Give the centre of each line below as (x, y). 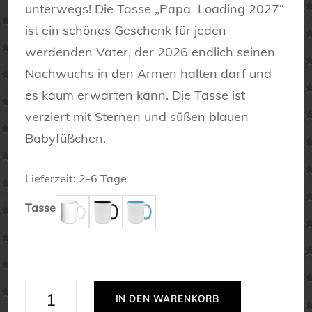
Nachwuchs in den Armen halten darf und (149, 73)
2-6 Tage (103, 178)
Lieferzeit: (52, 178)
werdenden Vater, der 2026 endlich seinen (150, 52)
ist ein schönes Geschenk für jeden (126, 30)
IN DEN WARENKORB (168, 298)
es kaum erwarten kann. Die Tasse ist (135, 95)
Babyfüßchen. (66, 138)
